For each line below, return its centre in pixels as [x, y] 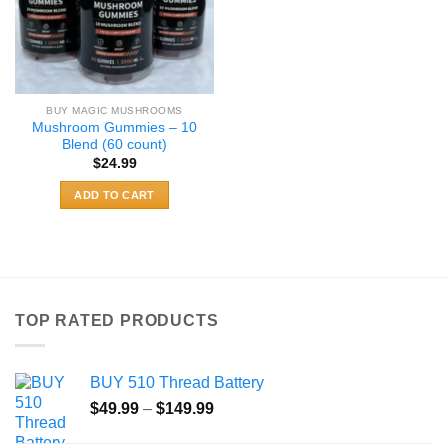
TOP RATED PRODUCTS [117, 321]
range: [235, 428]
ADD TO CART [114, 194]
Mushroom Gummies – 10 [114, 128]
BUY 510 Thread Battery [177, 382]
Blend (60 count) [114, 145]
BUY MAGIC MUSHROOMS [114, 110]
